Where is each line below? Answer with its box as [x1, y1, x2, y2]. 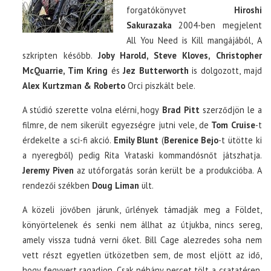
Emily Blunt [113, 134, 159, 146]
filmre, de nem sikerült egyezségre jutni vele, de [22, 119, 209, 131]
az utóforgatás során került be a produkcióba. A [73, 164, 262, 176]
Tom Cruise [208, 119, 255, 131]
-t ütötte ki [218, 134, 262, 146]
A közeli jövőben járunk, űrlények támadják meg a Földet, [22, 203, 262, 215]
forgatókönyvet [126, 4, 234, 16]
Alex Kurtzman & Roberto [22, 79, 126, 91]
